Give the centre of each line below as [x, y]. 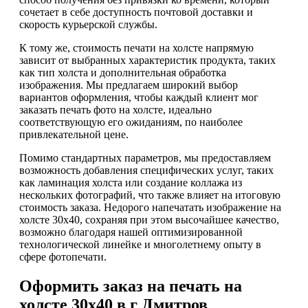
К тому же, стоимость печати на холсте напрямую [136, 47]
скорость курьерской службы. [88, 24]
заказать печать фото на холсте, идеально [115, 109]
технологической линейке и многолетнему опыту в [140, 244]
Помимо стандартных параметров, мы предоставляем [145, 157]
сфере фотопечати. [63, 256]
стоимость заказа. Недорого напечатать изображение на [150, 207]
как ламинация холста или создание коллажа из [131, 182]
